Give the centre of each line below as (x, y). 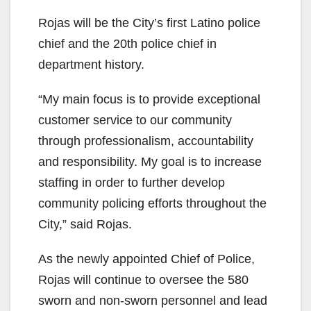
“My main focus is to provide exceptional (149, 99)
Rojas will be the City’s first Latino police (149, 23)
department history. (91, 64)
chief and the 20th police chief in (127, 43)
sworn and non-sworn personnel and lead (153, 300)
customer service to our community (135, 120)
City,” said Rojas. (85, 224)
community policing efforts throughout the (152, 203)
